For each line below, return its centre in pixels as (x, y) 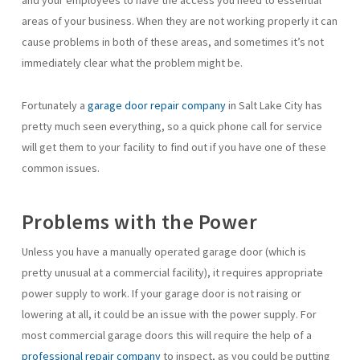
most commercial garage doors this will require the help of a (166, 335)
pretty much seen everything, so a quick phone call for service (172, 126)
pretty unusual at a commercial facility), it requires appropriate (172, 272)
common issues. (60, 168)
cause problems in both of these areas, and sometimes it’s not (172, 42)
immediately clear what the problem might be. (132, 63)
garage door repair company (156, 105)
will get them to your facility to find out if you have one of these (174, 147)
